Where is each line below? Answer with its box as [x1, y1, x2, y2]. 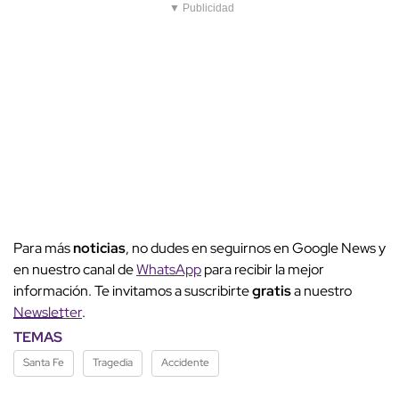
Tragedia [93, 355, 133, 370]
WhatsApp [136, 260, 201, 280]
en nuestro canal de [13, 260, 136, 280]
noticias [73, 239, 126, 258]
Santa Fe [23, 355, 64, 370]
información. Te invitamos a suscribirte [13, 281, 252, 301]
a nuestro [294, 281, 352, 301]
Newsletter [13, 303, 82, 322]
